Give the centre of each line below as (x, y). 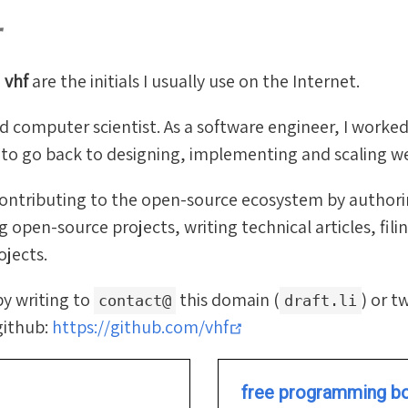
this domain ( (228, 300)
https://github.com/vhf (140, 327)
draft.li (321, 301)
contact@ (135, 301)
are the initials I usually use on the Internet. (194, 81)
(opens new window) (321, 326)
